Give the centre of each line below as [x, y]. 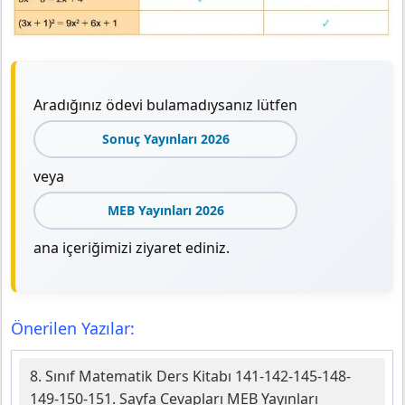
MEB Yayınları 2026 [165, 211]
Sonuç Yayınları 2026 [165, 139]
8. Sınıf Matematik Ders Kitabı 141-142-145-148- [190, 377]
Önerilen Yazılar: [73, 329]
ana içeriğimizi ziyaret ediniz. [132, 248]
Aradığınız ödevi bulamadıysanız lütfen [165, 105]
